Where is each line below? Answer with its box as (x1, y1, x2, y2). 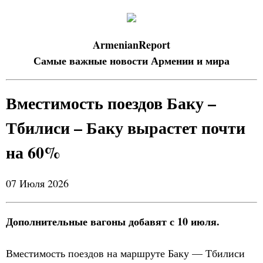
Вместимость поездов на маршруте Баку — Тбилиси (6, 246, 245, 260)
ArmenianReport (93, 37, 170, 52)
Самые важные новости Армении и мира (33, 53, 230, 68)
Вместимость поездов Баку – (6, 91, 216, 115)
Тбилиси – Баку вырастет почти (6, 116, 245, 140)
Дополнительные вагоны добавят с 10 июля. (6, 214, 220, 229)
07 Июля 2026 (6, 176, 69, 190)
